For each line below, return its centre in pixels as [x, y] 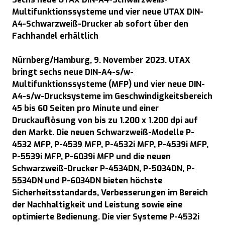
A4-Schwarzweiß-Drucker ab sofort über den [100, 24]
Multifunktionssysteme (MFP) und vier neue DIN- [108, 84]
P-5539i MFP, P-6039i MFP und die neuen [91, 156]
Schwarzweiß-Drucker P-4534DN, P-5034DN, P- [103, 168]
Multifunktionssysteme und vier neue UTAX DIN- [108, 12]
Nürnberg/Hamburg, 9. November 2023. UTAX [101, 60]
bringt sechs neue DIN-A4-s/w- [73, 72]
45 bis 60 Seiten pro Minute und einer [85, 108]
